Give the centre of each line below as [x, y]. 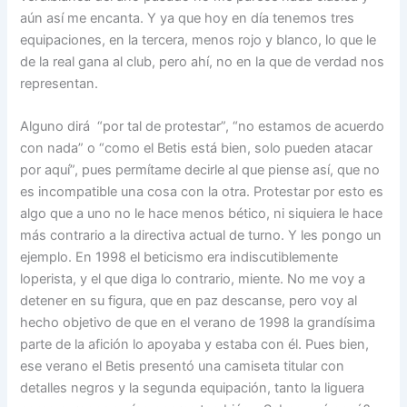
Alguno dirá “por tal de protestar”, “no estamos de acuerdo [203, 126]
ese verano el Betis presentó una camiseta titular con [183, 366]
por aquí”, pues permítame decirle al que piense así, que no [200, 169]
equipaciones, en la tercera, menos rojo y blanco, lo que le [199, 40]
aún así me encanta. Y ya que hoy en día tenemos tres [188, 18]
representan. [61, 83]
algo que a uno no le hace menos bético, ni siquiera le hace [202, 213]
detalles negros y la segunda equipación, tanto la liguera [193, 387]
